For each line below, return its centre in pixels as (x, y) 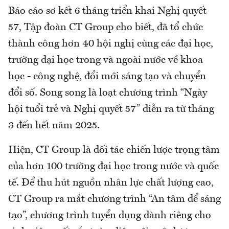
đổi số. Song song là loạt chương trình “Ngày (108, 93)
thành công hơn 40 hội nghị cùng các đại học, (111, 44)
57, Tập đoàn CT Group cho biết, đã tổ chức (106, 28)
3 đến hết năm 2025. (54, 126)
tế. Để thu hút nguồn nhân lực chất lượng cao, (111, 183)
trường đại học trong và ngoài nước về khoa (106, 61)
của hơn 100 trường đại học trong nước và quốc (113, 167)
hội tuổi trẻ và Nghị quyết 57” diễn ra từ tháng (111, 110)
